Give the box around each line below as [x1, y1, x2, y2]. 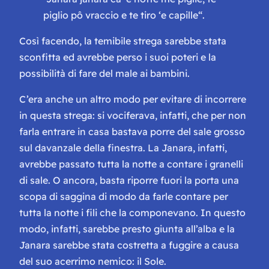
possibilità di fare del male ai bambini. [19, 67, 190, 79]
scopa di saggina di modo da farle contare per [19, 190, 228, 202]
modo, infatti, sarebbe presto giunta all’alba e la [19, 222, 235, 235]
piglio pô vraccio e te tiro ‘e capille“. [43, 8, 205, 21]
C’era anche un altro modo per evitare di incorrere [19, 92, 246, 105]
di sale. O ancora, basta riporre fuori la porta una [19, 174, 239, 186]
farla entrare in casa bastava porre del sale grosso [19, 125, 245, 138]
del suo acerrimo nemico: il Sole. [19, 255, 166, 267]
